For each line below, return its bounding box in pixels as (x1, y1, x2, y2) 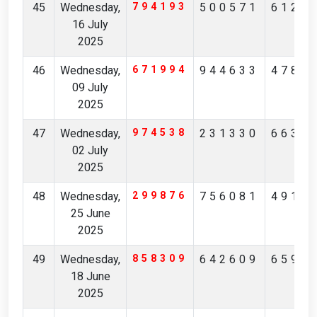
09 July (72, 81, 108, 94)
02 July (72, 144, 108, 157)
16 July (72, 18, 108, 31)
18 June (70, 270, 110, 283)
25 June (70, 207, 110, 220)
